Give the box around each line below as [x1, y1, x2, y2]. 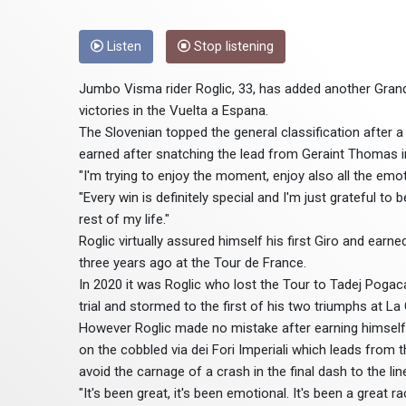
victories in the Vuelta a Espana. [79, 102, 268, 120]
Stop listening [190, 39, 274, 55]
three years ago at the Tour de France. [79, 255, 306, 272]
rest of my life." [79, 211, 169, 228]
